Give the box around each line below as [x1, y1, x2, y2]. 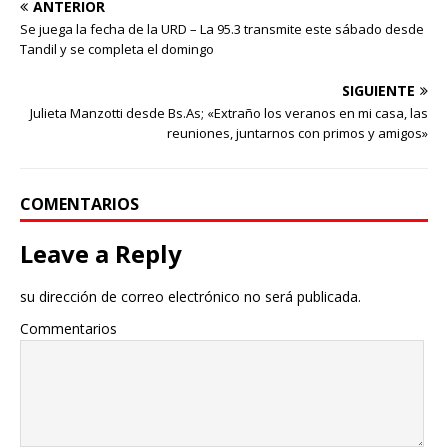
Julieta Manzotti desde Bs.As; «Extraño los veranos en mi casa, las [30, 104, 428, 123]
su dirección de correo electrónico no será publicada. [20, 287, 361, 307]
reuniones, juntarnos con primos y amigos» [167, 124, 428, 143]
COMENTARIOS [20, 193, 139, 216]
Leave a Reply [20, 237, 182, 271]
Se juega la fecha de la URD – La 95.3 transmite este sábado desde [20, 20, 424, 39]
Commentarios [20, 319, 117, 339]
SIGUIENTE [342, 81, 415, 101]
